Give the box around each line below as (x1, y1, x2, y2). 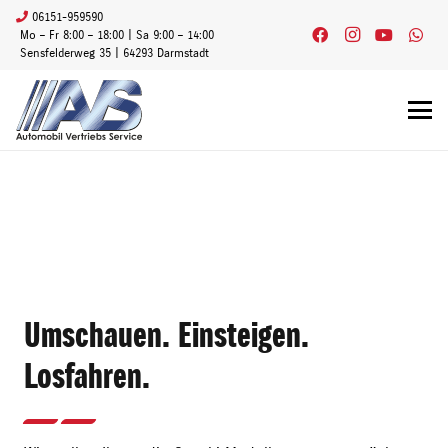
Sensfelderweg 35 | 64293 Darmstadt (16, 47, 209, 59)
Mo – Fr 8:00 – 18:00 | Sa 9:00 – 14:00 (16, 29, 214, 41)
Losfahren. (24, 353, 150, 401)
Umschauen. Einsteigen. (24, 312, 309, 360)
